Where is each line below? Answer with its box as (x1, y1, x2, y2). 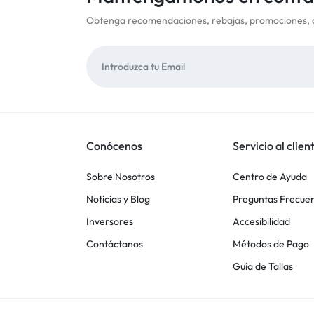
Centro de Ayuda (233, 170, 308, 183)
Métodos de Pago (233, 238, 310, 250)
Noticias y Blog (86, 193, 150, 205)
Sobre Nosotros (86, 170, 155, 183)
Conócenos (86, 139, 142, 153)
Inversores (86, 215, 133, 228)
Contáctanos (86, 238, 143, 250)
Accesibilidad (233, 215, 291, 228)
